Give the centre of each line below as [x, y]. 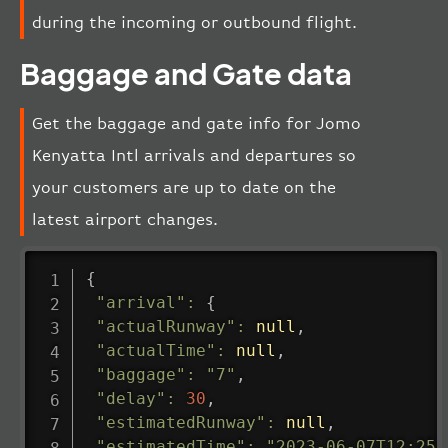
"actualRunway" [165, 326]
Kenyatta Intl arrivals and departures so [194, 156]
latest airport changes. [125, 220]
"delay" [130, 398]
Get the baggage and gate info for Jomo [196, 124]
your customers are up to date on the [184, 188]
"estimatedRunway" [180, 422]
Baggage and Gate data [186, 73]
